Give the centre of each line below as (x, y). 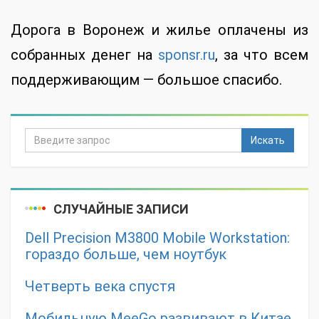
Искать (268, 140)
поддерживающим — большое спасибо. (146, 79)
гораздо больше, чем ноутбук (126, 254)
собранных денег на (84, 54)
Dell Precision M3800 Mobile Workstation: (157, 237)
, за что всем (262, 54)
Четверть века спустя (100, 286)
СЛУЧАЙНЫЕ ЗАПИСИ (121, 209)
